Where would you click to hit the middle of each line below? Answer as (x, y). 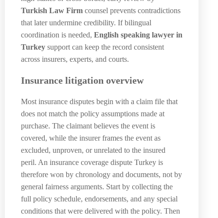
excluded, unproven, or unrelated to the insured (93, 150)
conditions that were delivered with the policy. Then (100, 211)
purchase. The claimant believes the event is (88, 126)
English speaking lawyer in (138, 35)
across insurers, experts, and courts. (75, 59)
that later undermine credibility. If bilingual (86, 23)
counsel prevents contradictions (132, 11)
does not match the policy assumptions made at (93, 113)
